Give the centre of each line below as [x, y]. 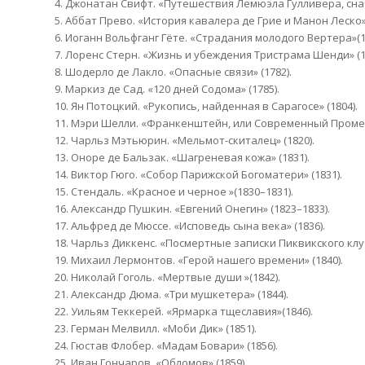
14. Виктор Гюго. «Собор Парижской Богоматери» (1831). [198, 174]
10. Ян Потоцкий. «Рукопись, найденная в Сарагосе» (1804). [206, 106]
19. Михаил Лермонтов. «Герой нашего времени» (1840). [199, 259]
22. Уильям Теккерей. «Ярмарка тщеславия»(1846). [184, 311]
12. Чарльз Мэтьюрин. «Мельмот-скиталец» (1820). [185, 140]
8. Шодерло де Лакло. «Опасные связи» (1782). [173, 71]
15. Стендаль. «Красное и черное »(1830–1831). [174, 191]
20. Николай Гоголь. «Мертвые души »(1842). [167, 277]
